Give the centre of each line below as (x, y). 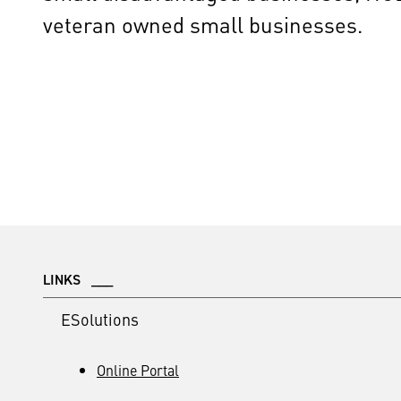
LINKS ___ (78, 279)
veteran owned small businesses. (203, 24)
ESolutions (100, 319)
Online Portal (138, 370)
